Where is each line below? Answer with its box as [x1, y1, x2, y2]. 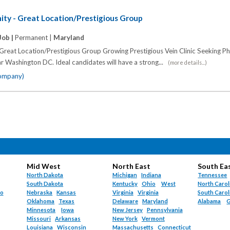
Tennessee [198, 171, 227, 179]
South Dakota [27, 180, 64, 187]
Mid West [27, 162, 61, 171]
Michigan [112, 171, 137, 179]
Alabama [198, 198, 221, 205]
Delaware [112, 198, 138, 205]
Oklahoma [27, 198, 55, 205]
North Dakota [27, 171, 64, 179]
